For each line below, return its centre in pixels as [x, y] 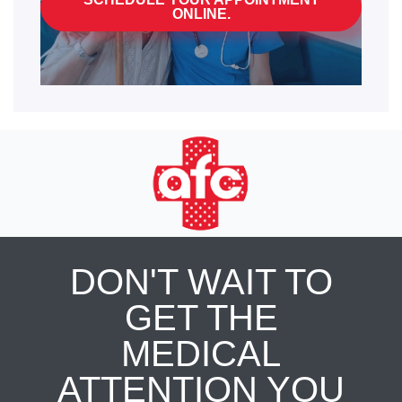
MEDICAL [201, 354]
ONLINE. [201, 13]
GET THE [201, 318]
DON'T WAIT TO [201, 282]
